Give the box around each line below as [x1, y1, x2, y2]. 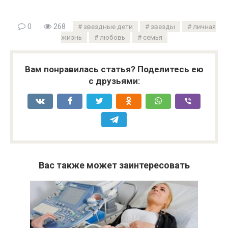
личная [192, 22, 216, 31]
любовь [99, 33, 125, 41]
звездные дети [83, 22, 133, 31]
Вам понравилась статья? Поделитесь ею [24, 64, 204, 74]
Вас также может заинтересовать [38, 159, 190, 170]
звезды [150, 22, 175, 31]
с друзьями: [88, 75, 140, 86]
